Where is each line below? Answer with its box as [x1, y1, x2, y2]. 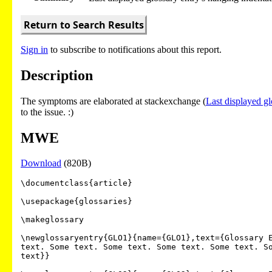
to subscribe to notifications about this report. [48, 44, 222, 55]
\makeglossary [21, 215, 84, 225]
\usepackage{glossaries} [21, 197, 132, 206]
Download [21, 158, 61, 169]
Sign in [21, 44, 48, 55]
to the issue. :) [21, 106, 73, 117]
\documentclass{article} [21, 178, 132, 188]
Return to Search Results [24, 18, 144, 32]
